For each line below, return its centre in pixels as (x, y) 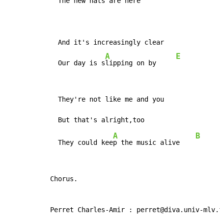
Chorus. (64, 179)
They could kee (82, 142)
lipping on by (140, 63)
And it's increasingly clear (107, 42)
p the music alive (154, 142)
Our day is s (78, 63)
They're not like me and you (107, 99)
